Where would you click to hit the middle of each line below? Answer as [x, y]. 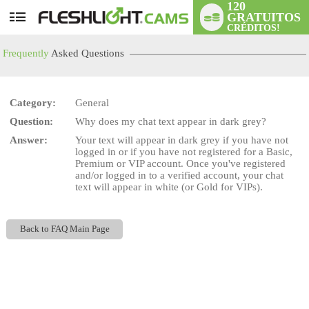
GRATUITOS [264, 17]
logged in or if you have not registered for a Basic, [184, 152]
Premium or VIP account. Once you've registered [181, 163]
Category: [33, 103]
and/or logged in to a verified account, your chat [180, 175]
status [47, 32]
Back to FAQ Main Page [64, 229]
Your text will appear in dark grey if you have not [182, 140]
